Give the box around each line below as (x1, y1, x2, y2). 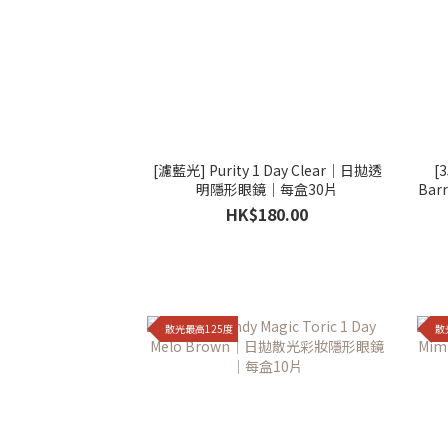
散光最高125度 (165, 321, 233, 337)
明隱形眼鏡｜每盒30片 (196, 178, 338, 199)
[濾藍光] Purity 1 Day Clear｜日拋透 (152, 159, 252, 180)
